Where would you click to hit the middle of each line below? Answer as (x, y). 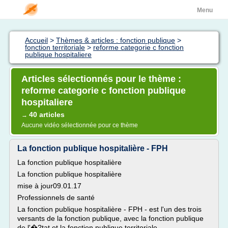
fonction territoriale (55, 47)
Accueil (36, 40)
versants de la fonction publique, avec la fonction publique (110, 218)
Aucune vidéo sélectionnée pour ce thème (80, 125)
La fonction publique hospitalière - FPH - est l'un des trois (109, 209)
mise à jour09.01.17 (49, 186)
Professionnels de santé (56, 197)
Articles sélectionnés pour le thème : (101, 79)
